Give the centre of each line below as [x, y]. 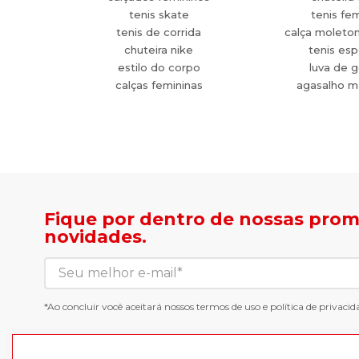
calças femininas [159, 85]
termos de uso [228, 307]
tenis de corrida [159, 32]
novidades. [95, 237]
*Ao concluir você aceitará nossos [120, 307]
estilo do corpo [159, 67]
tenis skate [159, 14]
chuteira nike [159, 50]
